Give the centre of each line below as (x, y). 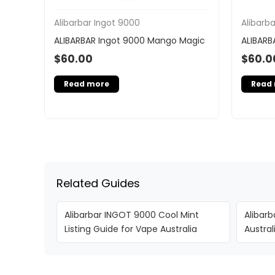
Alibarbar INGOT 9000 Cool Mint (132, 215)
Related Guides (98, 184)
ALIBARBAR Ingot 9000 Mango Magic (130, 40)
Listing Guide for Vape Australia (131, 229)
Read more (87, 84)
